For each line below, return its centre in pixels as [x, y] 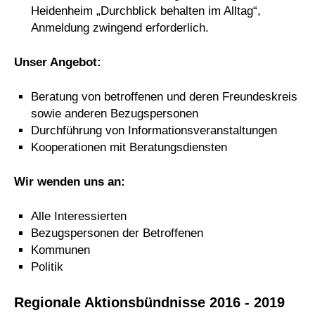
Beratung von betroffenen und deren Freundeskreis [164, 96]
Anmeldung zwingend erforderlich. [122, 28]
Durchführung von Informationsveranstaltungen [154, 130]
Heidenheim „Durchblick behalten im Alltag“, [146, 11]
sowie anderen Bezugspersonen [115, 113]
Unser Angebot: [58, 62]
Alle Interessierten [79, 216]
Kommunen [60, 250]
